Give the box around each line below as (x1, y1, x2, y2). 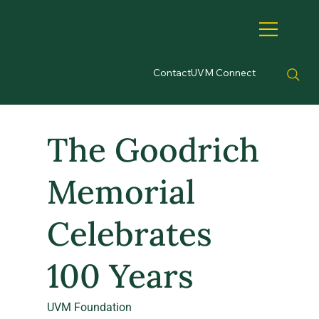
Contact (153, 66, 192, 79)
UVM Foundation (46, 300, 132, 314)
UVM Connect (191, 66, 256, 79)
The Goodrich (46, 129, 259, 172)
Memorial (46, 171, 195, 214)
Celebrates (46, 213, 212, 256)
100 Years (46, 255, 194, 298)
